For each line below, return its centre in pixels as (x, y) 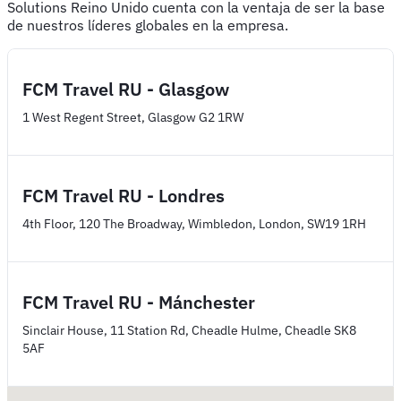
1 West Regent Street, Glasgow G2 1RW (133, 117)
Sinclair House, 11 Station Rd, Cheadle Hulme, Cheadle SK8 (189, 330)
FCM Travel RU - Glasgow (126, 89)
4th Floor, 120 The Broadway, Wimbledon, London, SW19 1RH (194, 223)
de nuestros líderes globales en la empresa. (148, 25)
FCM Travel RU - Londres (124, 195)
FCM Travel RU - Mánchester (139, 302)
